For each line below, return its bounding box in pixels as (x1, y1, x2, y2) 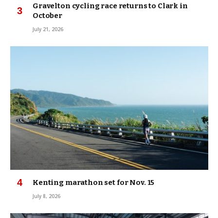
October (33, 11, 62, 20)
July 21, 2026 (33, 26, 63, 33)
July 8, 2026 (33, 193, 60, 200)
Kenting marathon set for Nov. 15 (33, 178, 155, 187)
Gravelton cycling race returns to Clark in (33, 1, 188, 10)
